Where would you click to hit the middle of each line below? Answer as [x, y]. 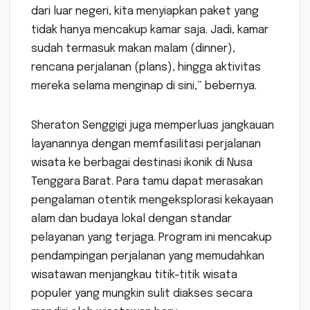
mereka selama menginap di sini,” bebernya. [144, 86]
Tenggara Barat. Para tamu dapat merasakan [147, 181]
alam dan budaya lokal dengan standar [131, 219]
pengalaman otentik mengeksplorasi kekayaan [152, 200]
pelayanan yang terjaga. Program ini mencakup [152, 237]
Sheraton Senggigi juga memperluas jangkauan [153, 125]
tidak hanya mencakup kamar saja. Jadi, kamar [150, 30]
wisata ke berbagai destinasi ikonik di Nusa [142, 163]
